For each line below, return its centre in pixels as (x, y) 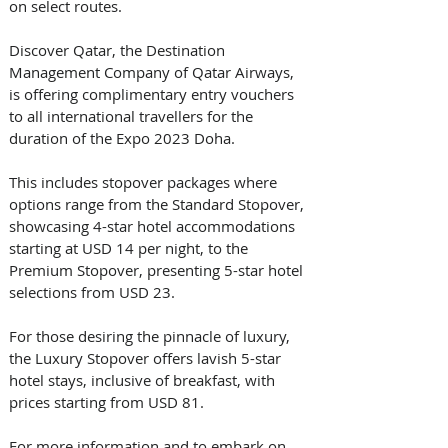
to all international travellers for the (133, 115)
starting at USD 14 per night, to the (130, 247)
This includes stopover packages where (145, 181)
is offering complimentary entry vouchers (153, 93)
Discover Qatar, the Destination (119, 49)
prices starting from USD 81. (108, 401)
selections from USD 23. (94, 291)
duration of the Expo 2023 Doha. (124, 137)
